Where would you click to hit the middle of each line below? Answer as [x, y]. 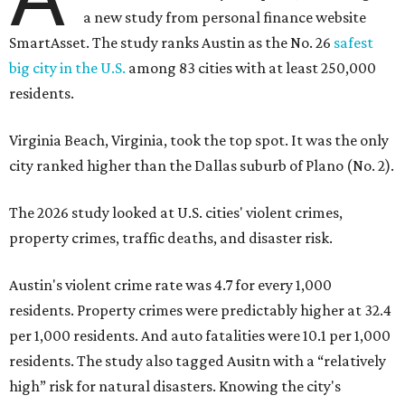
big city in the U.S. [67, 68]
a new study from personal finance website [225, 18]
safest [353, 43]
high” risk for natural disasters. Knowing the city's [175, 386]
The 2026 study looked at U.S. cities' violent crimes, [176, 213]
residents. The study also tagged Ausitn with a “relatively [198, 361]
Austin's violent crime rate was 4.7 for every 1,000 [170, 285]
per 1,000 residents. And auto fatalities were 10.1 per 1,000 [200, 336]
